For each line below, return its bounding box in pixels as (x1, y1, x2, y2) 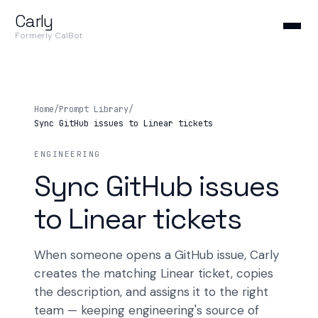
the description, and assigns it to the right (34, 284, 268, 300)
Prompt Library (59, 104, 128, 115)
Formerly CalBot (14, 30, 82, 41)
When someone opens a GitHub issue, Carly (34, 247, 279, 263)
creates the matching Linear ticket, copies (34, 265, 273, 281)
